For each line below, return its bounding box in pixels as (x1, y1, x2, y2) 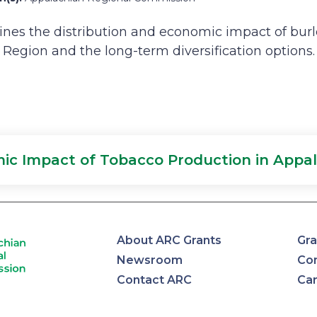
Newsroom (117, 253, 183, 267)
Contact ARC (117, 273, 192, 287)
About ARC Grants (117, 234, 221, 247)
